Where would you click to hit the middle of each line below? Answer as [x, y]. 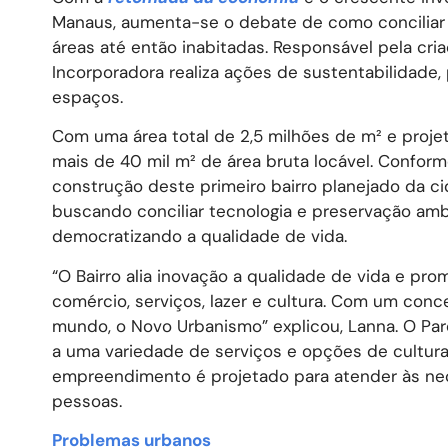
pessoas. [87, 400]
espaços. [87, 96]
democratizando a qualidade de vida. [199, 236]
